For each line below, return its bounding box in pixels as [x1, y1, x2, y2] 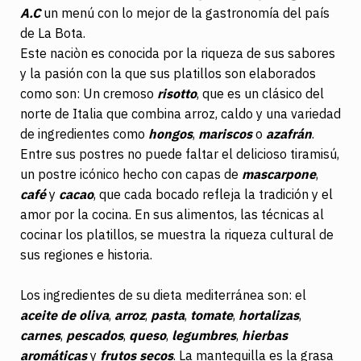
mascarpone [242, 165, 316, 182]
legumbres [172, 326, 236, 343]
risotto [157, 85, 197, 102]
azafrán [266, 125, 312, 142]
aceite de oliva [20, 306, 109, 323]
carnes [20, 326, 60, 343]
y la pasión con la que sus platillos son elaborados [20, 64, 316, 81]
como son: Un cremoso [20, 85, 157, 102]
